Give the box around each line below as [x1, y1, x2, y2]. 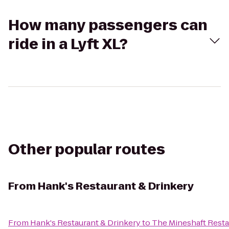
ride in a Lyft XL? [8, 34, 128, 54]
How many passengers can [8, 15, 208, 35]
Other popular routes [8, 140, 165, 159]
